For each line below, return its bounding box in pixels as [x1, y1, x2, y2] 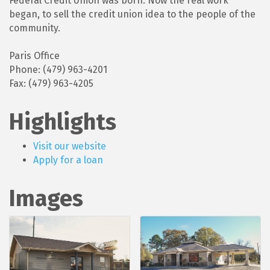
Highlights [9, 107, 116, 136]
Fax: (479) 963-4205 [9, 77, 93, 89]
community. [9, 22, 60, 34]
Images [9, 184, 83, 212]
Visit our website [33, 140, 106, 152]
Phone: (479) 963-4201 [9, 63, 107, 75]
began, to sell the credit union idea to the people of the [9, 8, 256, 20]
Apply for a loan [33, 154, 103, 166]
